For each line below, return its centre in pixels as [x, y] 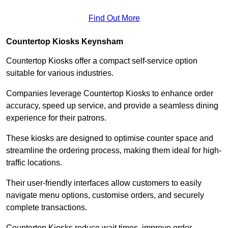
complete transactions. [48, 207]
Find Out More [114, 18]
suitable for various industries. [61, 73]
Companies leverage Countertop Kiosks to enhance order [110, 93]
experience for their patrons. [56, 118]
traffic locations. [35, 162]
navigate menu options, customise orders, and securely [105, 195]
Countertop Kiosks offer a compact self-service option [102, 61]
